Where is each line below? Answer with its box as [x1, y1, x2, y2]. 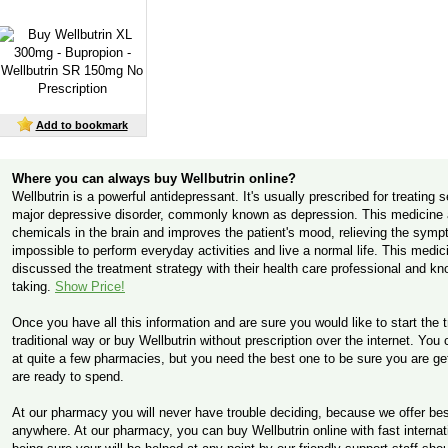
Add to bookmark [35, 119, 128, 131]
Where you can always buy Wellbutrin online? [12, 171, 296, 186]
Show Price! [55, 279, 125, 294]
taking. [12, 279, 55, 294]
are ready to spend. [12, 369, 124, 384]
